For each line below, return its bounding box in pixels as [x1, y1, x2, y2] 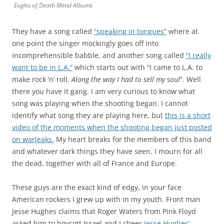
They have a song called [12, 26, 94, 36]
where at [166, 26, 198, 36]
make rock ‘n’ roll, [12, 74, 71, 84]
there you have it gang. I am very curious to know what [12, 86, 195, 96]
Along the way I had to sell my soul [71, 74, 180, 84]
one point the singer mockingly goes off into [12, 38, 158, 48]
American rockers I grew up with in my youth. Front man [12, 194, 200, 204]
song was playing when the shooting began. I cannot [12, 98, 188, 108]
